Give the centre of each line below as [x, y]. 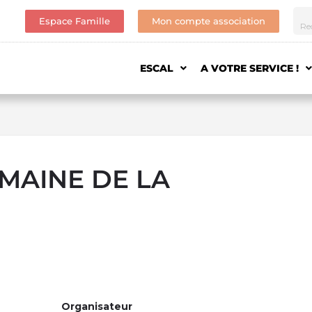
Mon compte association [208, 21]
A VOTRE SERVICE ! [249, 68]
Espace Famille [74, 21]
